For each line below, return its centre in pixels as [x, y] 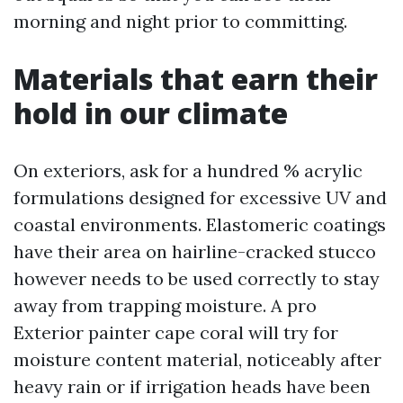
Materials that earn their [196, 79]
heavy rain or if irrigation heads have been [192, 386]
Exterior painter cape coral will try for [176, 332]
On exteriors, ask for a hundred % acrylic [188, 170]
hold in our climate [151, 113]
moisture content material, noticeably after [197, 359]
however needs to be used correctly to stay [197, 278]
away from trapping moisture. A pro [165, 305]
